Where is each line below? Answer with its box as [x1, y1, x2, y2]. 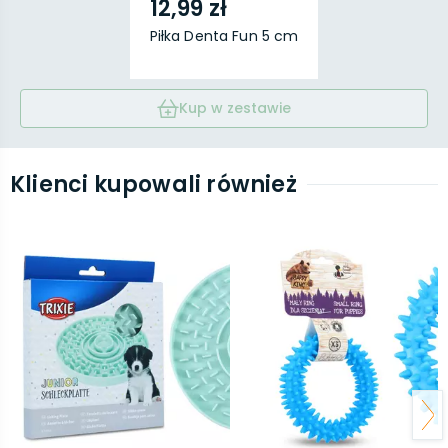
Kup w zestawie [179, 98, 291, 118]
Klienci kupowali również [10, 169, 297, 200]
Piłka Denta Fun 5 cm [149, 26, 299, 46]
